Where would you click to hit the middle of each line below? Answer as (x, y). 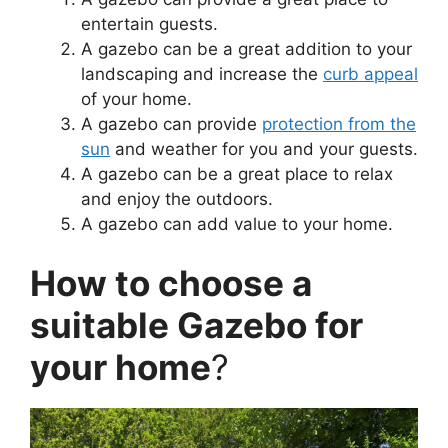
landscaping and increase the (202, 73)
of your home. (136, 98)
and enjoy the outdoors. (177, 198)
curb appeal (370, 73)
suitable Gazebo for (196, 325)
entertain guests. (149, 23)
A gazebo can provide (171, 123)
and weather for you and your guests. (264, 148)
